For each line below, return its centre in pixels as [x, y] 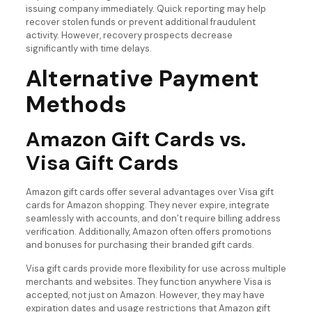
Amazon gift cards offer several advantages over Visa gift [149, 192]
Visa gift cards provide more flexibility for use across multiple [156, 268]
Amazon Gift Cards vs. [135, 139]
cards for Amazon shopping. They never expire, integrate [147, 205]
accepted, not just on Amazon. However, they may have [145, 295]
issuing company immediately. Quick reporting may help [146, 8]
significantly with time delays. [88, 48]
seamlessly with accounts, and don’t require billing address [153, 218]
